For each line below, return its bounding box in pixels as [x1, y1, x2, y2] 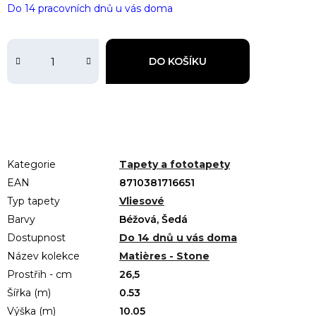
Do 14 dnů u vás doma [119, 231, 237, 245]
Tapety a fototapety [119, 158, 230, 171]
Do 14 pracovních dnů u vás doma [7, 2, 173, 16]
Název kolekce [7, 250, 80, 263]
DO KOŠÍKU [149, 55, 207, 68]
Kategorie [7, 158, 56, 171]
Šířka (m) [7, 286, 51, 300]
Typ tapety [7, 195, 60, 208]
